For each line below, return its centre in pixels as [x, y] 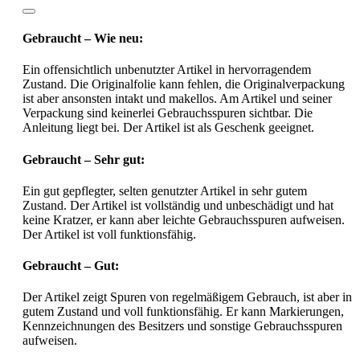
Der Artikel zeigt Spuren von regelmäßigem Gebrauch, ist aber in [187, 297]
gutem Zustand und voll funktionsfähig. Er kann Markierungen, [183, 312]
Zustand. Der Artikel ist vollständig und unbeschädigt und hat [178, 205]
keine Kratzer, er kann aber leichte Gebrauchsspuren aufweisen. [184, 219]
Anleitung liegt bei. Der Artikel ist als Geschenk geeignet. [168, 128]
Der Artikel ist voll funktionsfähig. [109, 234]
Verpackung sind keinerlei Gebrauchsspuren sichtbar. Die [168, 113]
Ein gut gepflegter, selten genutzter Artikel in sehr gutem [165, 190]
